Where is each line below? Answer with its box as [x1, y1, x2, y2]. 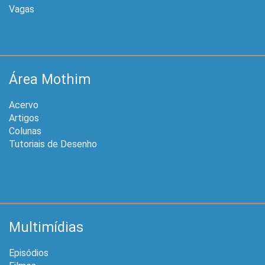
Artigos [9, 112, 39, 124]
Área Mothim [9, 71, 91, 88]
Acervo [9, 99, 38, 111]
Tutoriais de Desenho [9, 138, 97, 150]
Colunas [9, 125, 41, 137]
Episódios [9, 247, 49, 258]
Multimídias [9, 219, 83, 235]
